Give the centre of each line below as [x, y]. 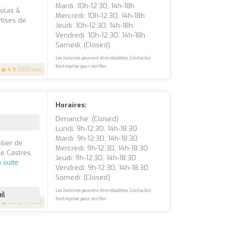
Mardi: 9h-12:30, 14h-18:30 [97, 139]
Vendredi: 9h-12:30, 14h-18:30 [102, 168]
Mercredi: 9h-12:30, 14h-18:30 [102, 148]
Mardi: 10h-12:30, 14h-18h [95, 6]
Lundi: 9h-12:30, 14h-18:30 [97, 129]
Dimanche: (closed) [87, 119]
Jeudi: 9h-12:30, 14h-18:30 [96, 158]
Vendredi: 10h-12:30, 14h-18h [101, 35]
